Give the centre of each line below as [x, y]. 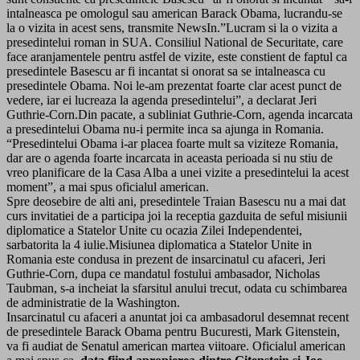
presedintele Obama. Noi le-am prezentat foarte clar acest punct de [174, 85]
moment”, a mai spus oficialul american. [108, 186]
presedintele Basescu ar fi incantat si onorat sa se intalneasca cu [166, 71]
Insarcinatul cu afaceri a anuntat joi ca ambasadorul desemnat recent [178, 317]
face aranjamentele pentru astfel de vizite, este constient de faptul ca [177, 56]
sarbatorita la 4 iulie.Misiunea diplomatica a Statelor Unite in [159, 244]
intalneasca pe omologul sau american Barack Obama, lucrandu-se [174, 13]
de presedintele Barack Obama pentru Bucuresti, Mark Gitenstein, [173, 331]
